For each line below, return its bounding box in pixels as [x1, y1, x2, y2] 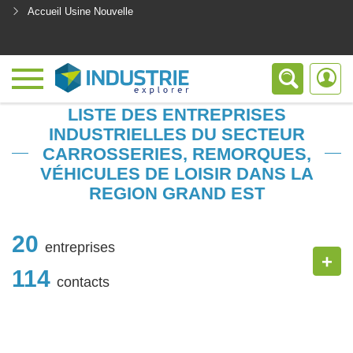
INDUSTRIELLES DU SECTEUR [48, 124, 305, 144]
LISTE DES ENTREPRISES [67, 105, 286, 124]
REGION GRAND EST [88, 184, 265, 203]
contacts [57, 273, 110, 290]
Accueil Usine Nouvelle [28, 6, 133, 17]
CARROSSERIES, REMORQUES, [42, 144, 311, 164]
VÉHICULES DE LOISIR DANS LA [39, 164, 314, 184]
